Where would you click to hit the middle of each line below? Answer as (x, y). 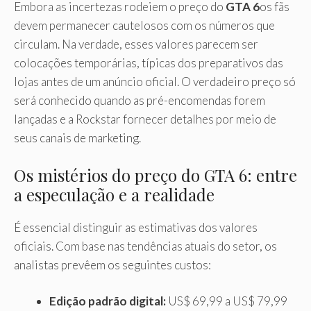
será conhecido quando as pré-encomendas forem (140, 101)
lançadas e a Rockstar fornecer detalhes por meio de (145, 119)
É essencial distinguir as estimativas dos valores (136, 227)
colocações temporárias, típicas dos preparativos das (149, 63)
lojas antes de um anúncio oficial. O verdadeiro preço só (155, 82)
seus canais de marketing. (77, 138)
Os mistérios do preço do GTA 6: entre (155, 175)
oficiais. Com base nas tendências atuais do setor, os (145, 246)
